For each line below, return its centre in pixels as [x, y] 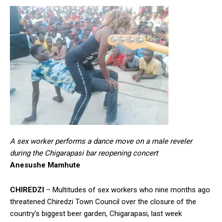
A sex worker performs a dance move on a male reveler [101, 141]
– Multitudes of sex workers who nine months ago [127, 190]
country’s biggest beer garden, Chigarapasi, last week [96, 213]
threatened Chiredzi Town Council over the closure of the [103, 201]
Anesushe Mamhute [45, 165]
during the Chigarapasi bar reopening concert [84, 153]
